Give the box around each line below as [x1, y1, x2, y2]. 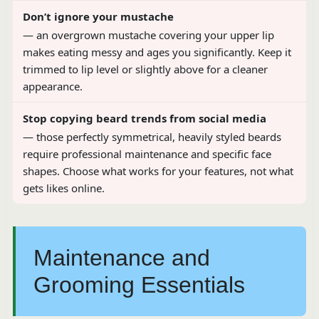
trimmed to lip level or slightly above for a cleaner [22, 62, 268, 77]
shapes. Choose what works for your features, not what [22, 164, 293, 179]
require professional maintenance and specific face [22, 147, 271, 162]
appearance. [22, 79, 83, 94]
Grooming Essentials [33, 272, 245, 298]
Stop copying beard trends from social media [22, 111, 266, 126]
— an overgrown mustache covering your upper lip [22, 28, 274, 43]
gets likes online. [22, 181, 105, 196]
